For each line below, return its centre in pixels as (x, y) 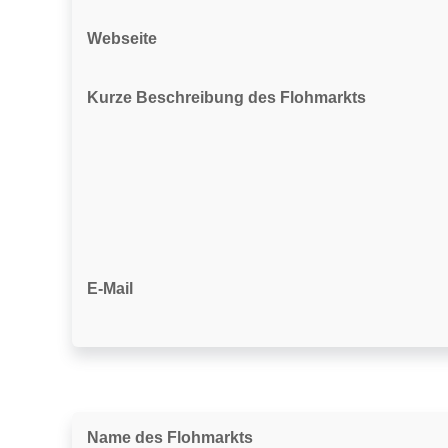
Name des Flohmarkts (170, 437)
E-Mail (110, 288)
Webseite (122, 38)
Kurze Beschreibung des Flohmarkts (226, 97)
